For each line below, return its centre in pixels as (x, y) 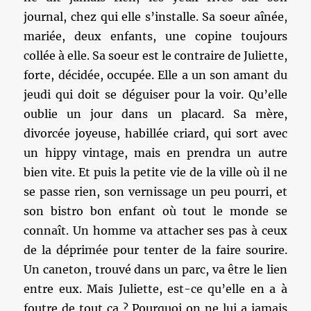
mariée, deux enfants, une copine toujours (155, 36)
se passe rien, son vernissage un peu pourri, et (155, 192)
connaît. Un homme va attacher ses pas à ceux (155, 230)
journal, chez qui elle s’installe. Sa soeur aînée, (155, 17)
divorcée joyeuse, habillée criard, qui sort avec (155, 133)
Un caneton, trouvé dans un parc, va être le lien (155, 269)
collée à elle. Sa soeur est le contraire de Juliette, (155, 56)
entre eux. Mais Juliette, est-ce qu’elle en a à (155, 289)
